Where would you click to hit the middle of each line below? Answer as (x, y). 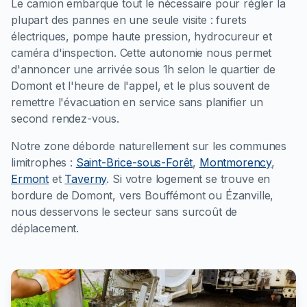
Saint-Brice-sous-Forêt (134, 162)
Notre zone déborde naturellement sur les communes (149, 146)
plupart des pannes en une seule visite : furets (129, 20)
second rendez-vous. (65, 118)
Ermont (30, 179)
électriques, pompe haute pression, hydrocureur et (142, 36)
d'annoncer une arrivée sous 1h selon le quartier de (143, 69)
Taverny (86, 179)
